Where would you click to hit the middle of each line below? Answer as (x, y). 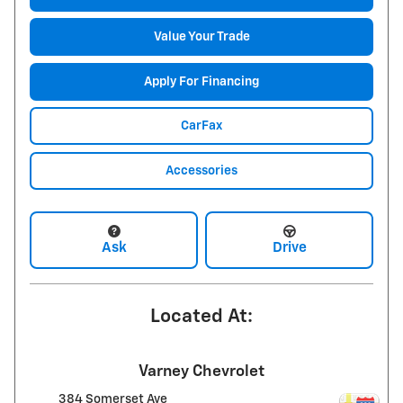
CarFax (201, 125)
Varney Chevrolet (201, 371)
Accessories (201, 170)
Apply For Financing (201, 81)
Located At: (201, 317)
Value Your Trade (201, 36)
